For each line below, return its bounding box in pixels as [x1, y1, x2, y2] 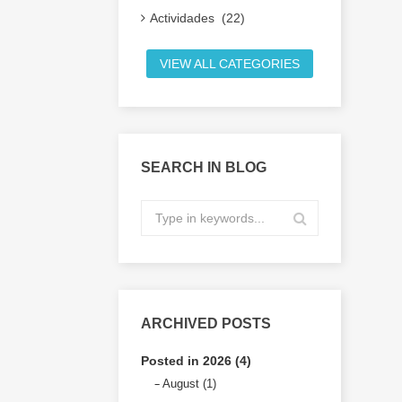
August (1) [162, 377, 216, 390]
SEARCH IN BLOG [141, 160, 267, 175]
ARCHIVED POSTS [141, 316, 271, 331]
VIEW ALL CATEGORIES [159, 57, 300, 71]
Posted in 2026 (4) [141, 354, 251, 368]
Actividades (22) [150, 11, 245, 25]
